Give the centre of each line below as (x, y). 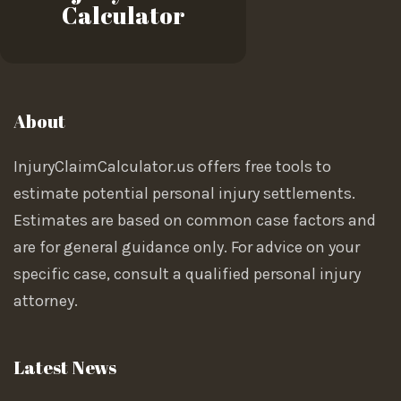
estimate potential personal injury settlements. (184, 194)
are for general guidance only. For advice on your (187, 247)
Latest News (65, 367)
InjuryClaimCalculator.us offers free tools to (172, 167)
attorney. (46, 301)
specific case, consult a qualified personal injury (187, 274)
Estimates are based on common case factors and (195, 221)
